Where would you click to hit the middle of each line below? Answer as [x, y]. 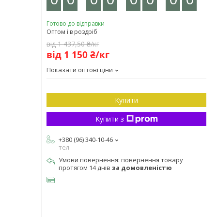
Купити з [109, 119]
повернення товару [152, 160]
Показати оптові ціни [80, 70]
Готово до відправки [76, 23]
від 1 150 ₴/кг [78, 55]
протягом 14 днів [85, 168]
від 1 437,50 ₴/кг [73, 44]
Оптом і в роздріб [72, 32]
